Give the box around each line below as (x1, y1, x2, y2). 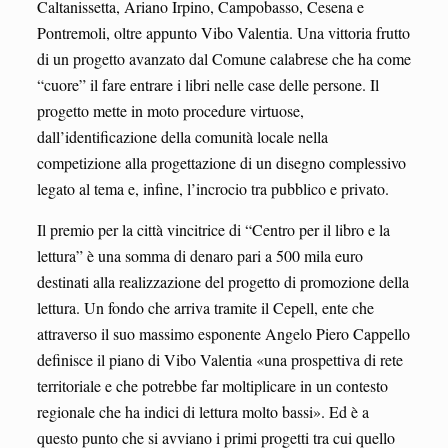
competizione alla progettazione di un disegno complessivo (36, 152, 406, 174)
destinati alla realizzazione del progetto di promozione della (36, 271, 409, 293)
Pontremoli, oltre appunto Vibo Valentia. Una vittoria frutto (36, 22, 410, 44)
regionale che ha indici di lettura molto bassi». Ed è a (36, 401, 369, 423)
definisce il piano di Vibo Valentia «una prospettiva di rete (36, 349, 403, 371)
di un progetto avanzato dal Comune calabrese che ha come (36, 48, 411, 70)
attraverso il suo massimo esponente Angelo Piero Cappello (36, 323, 410, 345)
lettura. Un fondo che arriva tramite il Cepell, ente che (36, 297, 374, 319)
